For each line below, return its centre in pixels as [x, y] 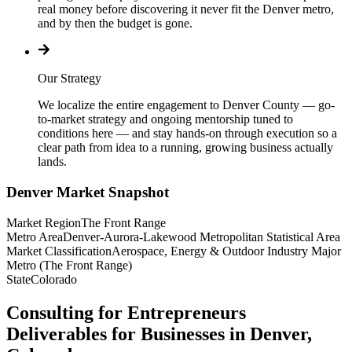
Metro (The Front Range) [69, 265]
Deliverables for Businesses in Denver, [159, 334]
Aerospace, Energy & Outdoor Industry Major [226, 251]
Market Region [44, 222]
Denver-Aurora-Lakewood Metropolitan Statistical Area [202, 236]
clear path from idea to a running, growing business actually [185, 148]
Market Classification [59, 251]
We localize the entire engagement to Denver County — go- [186, 105]
